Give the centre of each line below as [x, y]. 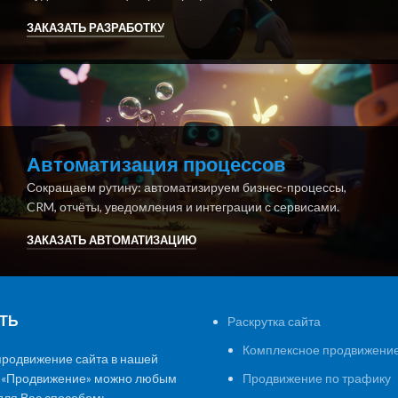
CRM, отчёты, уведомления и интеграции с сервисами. [183, 206]
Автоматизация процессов [156, 164]
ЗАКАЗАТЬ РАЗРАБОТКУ [95, 27]
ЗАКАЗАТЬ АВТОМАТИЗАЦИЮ [111, 240]
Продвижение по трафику [317, 378]
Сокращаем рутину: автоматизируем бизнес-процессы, [186, 187]
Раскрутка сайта [274, 322]
